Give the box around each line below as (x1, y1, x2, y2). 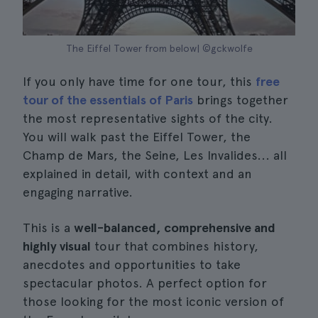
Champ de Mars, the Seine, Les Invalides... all (23, 148, 287, 163)
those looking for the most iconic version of (23, 294, 284, 309)
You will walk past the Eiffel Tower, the (23, 129, 251, 144)
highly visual (23, 238, 91, 253)
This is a (23, 220, 74, 235)
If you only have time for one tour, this (23, 74, 256, 89)
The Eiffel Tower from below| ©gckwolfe (65, 43, 253, 54)
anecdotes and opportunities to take (23, 257, 241, 272)
